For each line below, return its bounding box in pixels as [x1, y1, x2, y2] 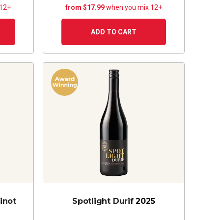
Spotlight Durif [72, 196, 134, 206]
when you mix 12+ [106, 3, 162, 11]
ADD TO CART [90, 27, 137, 36]
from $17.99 [65, 3, 106, 11]
